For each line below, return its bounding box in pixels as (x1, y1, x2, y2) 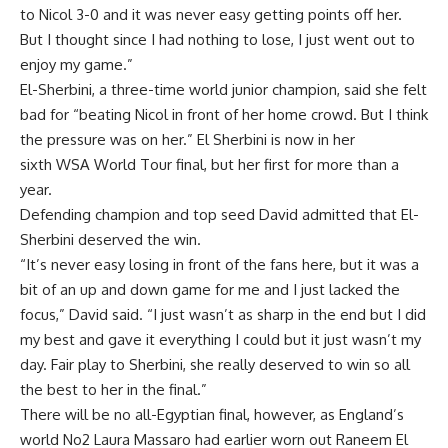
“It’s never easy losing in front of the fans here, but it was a (20, 255, 419, 274)
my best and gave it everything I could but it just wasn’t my (20, 330, 421, 349)
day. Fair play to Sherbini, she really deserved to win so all (20, 355, 410, 374)
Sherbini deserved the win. (20, 230, 201, 249)
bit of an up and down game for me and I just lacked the (20, 280, 400, 299)
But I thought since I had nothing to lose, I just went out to (20, 30, 415, 49)
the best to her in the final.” (20, 380, 207, 399)
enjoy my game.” (20, 55, 133, 74)
